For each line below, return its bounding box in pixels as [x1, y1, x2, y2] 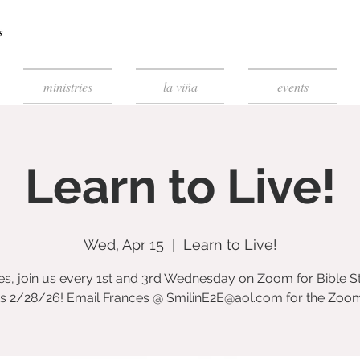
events [276, 78, 309, 95]
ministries [43, 78, 92, 95]
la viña [162, 78, 198, 95]
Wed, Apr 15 [83, 236, 164, 253]
